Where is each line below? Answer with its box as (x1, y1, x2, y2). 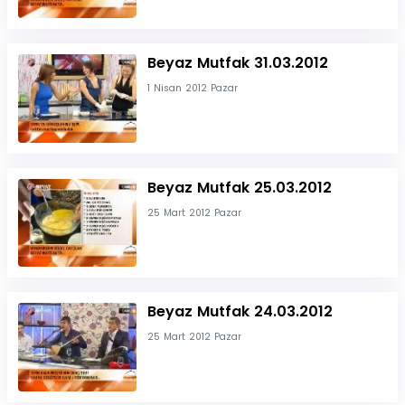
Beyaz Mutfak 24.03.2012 (146, 301, 333, 323)
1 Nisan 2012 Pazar (146, 80, 238, 95)
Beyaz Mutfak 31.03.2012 (146, 52, 328, 73)
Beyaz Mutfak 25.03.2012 (146, 176, 332, 198)
